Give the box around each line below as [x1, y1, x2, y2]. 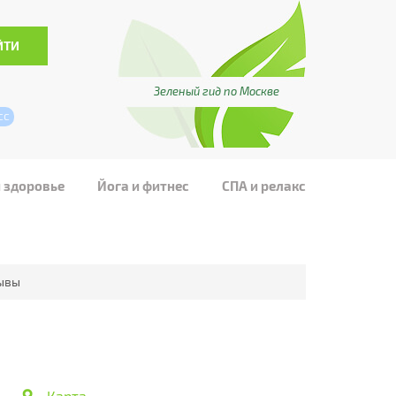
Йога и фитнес [97, 178, 190, 194]
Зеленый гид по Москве [154, 84, 279, 98]
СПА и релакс [221, 178, 306, 194]
